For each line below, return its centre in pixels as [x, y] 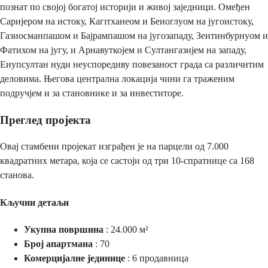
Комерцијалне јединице [74, 258]
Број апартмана [58, 243]
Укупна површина [64, 229]
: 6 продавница [157, 258]
